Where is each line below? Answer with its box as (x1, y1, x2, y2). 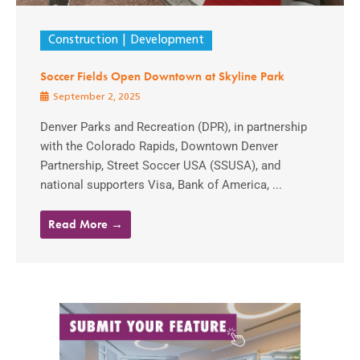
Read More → (48, 216, 123, 233)
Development (129, 35, 204, 47)
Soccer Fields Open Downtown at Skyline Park (40, 69, 284, 84)
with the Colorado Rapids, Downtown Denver (40, 139, 278, 154)
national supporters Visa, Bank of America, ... (40, 178, 282, 193)
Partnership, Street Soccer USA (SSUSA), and (40, 158, 280, 174)
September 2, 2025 (51, 92, 141, 103)
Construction (48, 35, 118, 47)
